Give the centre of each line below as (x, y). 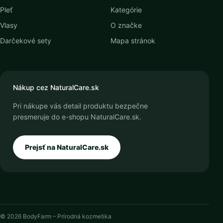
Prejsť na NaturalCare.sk (67, 147)
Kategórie (126, 10)
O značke (126, 25)
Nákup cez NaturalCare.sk (56, 87)
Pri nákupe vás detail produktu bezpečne (80, 106)
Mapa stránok (133, 41)
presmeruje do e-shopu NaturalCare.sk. (77, 117)
